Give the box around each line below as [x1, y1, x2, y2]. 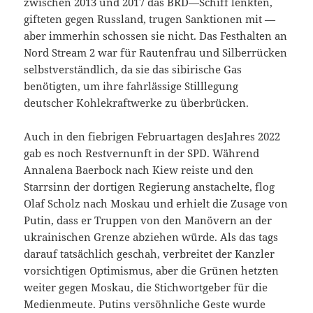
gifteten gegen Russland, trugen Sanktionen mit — [24, 12, 276, 27]
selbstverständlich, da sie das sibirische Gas [24, 62, 242, 77]
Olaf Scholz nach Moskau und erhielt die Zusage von [24, 196, 289, 211]
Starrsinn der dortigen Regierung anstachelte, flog [24, 180, 275, 194]
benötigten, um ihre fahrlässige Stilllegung [24, 79, 239, 94]
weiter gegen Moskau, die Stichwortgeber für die [24, 280, 268, 295]
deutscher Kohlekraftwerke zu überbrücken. [24, 96, 249, 110]
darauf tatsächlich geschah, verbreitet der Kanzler [24, 247, 275, 261]
